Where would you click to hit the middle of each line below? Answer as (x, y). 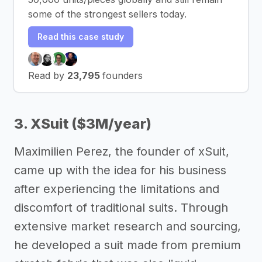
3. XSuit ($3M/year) (83, 123)
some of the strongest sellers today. (107, 14)
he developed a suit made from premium (127, 245)
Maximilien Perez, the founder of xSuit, (122, 151)
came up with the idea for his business (120, 170)
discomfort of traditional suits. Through (121, 207)
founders (123, 75)
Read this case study (81, 36)
